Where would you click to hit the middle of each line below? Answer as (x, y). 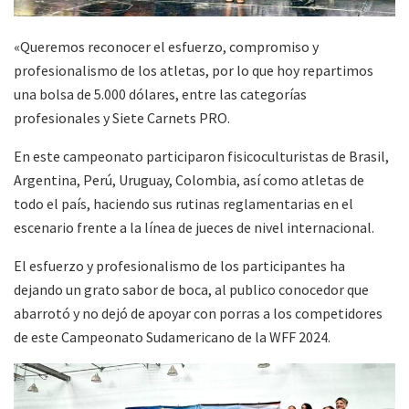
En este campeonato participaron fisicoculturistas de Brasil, (201, 157)
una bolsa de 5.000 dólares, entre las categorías (160, 94)
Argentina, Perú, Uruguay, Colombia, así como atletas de (189, 180)
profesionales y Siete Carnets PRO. (122, 118)
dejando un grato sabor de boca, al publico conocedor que (191, 290)
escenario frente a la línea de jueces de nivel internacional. (194, 228)
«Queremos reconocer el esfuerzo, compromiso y (166, 47)
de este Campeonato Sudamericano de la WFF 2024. (172, 337)
